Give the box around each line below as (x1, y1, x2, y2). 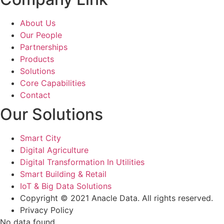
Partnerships (20, 41, 67, 52)
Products (20, 53, 54, 64)
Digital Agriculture (20, 144, 88, 155)
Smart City (20, 132, 61, 143)
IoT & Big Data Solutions (20, 180, 111, 191)
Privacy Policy (20, 204, 73, 215)
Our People (20, 29, 62, 40)
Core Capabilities (20, 77, 85, 88)
